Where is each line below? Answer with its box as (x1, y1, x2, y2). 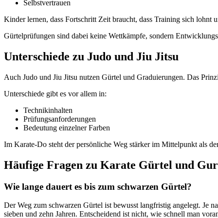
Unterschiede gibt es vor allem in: (4, 89, 107, 98)
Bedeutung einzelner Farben (23, 123, 110, 132)
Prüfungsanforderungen (23, 114, 96, 123)
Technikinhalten (23, 106, 73, 114)
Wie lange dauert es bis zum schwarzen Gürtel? (4, 181, 192, 192)
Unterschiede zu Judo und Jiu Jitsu (4, 50, 179, 63)
